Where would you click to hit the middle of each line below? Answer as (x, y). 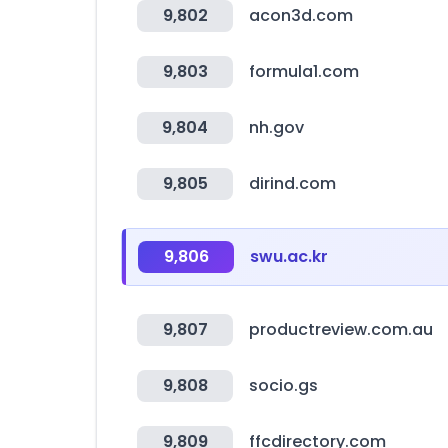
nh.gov (276, 127)
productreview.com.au (341, 329)
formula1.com (304, 71)
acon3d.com (301, 15)
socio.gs (283, 385)
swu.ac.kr (289, 256)
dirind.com (292, 183)
